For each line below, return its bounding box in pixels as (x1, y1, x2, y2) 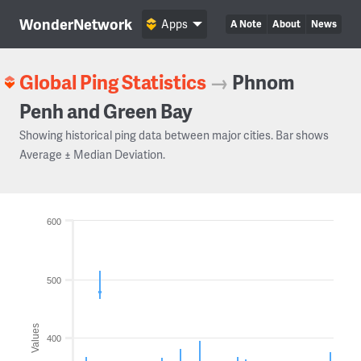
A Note (230, 17, 262, 31)
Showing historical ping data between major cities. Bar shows (19, 127, 329, 143)
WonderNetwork (19, 14, 132, 34)
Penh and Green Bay (19, 98, 193, 124)
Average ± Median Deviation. (19, 147, 165, 162)
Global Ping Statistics (19, 68, 206, 95)
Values (30, 322, 41, 353)
